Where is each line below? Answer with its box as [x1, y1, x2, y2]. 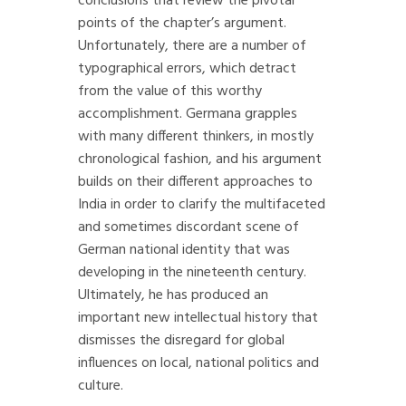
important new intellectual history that [78, 306, 318, 330]
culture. [78, 374, 123, 398]
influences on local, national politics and [78, 352, 319, 375]
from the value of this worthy [78, 80, 262, 103]
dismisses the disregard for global [78, 329, 285, 353]
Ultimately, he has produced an [78, 284, 268, 307]
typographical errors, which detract [78, 57, 296, 81]
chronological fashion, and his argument [78, 148, 322, 171]
